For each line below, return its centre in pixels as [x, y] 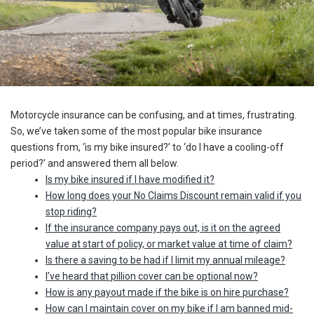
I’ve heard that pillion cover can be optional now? [152, 276]
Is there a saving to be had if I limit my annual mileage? [165, 260]
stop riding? [71, 211]
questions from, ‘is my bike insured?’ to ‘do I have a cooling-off [147, 147]
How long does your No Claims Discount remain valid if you [173, 195]
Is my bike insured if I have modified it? [130, 179]
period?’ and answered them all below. [95, 163]
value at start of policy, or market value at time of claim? [169, 244]
